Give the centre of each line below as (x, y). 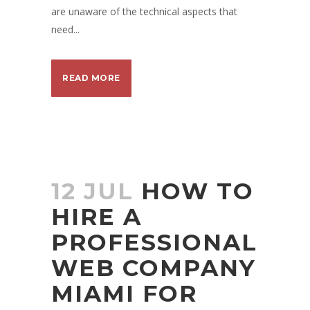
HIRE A (97, 217)
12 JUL (92, 191)
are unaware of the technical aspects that (144, 11)
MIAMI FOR (124, 293)
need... (65, 29)
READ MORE (91, 78)
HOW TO (198, 191)
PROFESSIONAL (154, 242)
